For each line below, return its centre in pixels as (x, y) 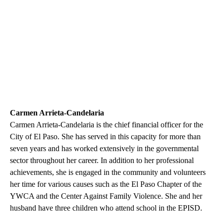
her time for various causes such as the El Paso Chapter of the (106, 184)
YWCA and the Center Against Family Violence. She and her (106, 196)
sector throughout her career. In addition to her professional (102, 161)
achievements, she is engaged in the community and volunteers (108, 172)
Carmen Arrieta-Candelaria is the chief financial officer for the (107, 125)
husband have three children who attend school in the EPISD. (106, 208)
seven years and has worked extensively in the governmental (104, 149)
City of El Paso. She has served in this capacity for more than (105, 137)
